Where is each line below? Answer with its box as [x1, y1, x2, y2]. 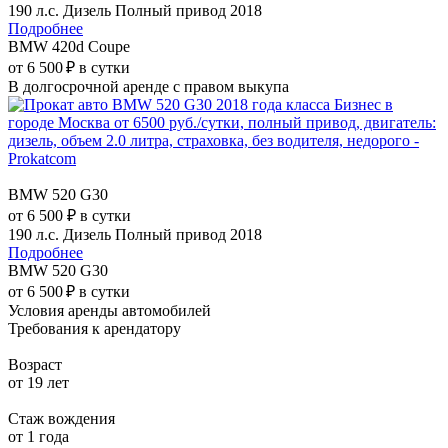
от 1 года [8, 427, 69, 445]
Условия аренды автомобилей [8, 301, 211, 319]
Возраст [8, 355, 62, 373]
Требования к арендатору [8, 319, 181, 337]
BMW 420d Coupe [8, 37, 130, 55]
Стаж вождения [8, 409, 115, 427]
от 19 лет [8, 373, 69, 391]
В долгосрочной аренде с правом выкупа [8, 77, 289, 95]
